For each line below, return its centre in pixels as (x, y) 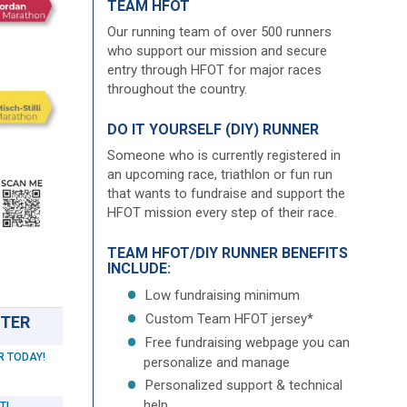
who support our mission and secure (217, 51)
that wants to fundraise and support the (226, 194)
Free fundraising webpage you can (247, 342)
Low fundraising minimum (222, 295)
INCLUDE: (139, 268)
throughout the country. (177, 89)
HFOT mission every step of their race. (222, 213)
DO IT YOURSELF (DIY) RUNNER (213, 129)
